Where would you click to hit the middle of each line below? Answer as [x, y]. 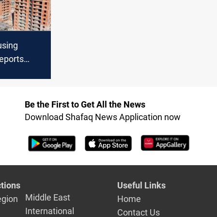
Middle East [48, 197]
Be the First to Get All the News [85, 104]
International [50, 211]
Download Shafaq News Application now [102, 117]
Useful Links [142, 185]
